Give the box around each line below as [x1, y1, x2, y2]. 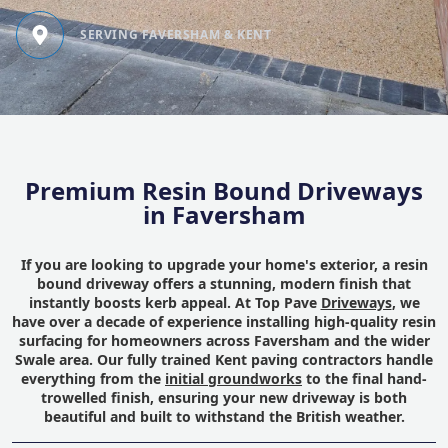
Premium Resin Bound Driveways [25, 174, 423, 207]
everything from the [21, 369, 165, 388]
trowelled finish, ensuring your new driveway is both [41, 388, 407, 407]
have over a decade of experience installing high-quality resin [12, 312, 436, 331]
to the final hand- [302, 369, 427, 388]
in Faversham [142, 198, 306, 231]
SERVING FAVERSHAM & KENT [80, 26, 272, 43]
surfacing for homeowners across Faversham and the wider [18, 331, 430, 350]
